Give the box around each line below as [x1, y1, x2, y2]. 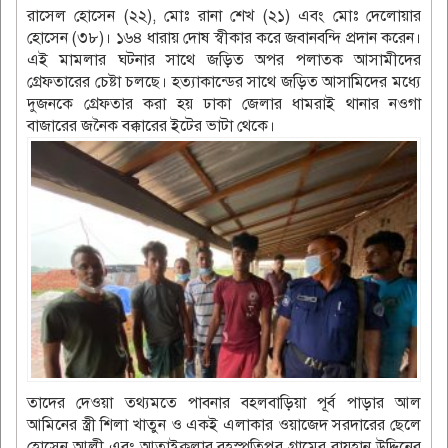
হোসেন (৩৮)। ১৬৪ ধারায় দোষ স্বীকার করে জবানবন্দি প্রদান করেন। [27, 28, 421, 49]
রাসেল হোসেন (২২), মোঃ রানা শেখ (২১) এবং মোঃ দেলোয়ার [27, 6, 421, 27]
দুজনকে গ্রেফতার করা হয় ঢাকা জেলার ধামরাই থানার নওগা [27, 94, 421, 115]
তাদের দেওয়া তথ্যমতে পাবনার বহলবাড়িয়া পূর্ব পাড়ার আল [27, 393, 421, 414]
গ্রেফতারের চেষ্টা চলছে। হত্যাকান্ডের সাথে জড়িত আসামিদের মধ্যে [27, 72, 421, 93]
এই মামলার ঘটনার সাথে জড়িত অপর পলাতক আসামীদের [27, 50, 421, 71]
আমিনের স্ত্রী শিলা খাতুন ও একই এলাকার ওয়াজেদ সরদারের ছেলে [27, 415, 421, 436]
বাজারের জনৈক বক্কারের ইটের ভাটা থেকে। [27, 116, 275, 137]
